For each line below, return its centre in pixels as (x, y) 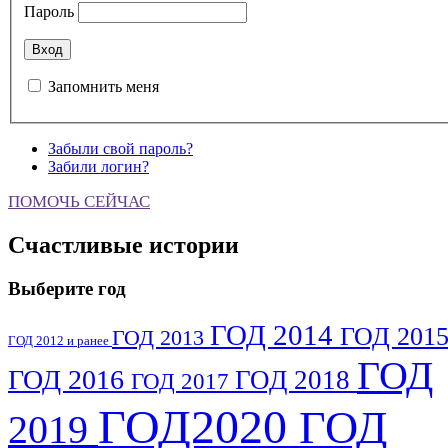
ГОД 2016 (69, 380)
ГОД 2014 (275, 335)
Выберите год (67, 289)
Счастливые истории (123, 244)
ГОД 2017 (183, 382)
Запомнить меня (103, 86)
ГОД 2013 (161, 338)
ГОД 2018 (296, 380)
